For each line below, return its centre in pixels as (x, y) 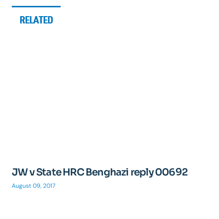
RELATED (36, 20)
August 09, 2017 (33, 186)
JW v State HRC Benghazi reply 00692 (100, 172)
